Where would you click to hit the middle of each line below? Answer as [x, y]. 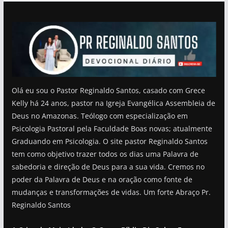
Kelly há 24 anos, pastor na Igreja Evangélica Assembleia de [113, 103]
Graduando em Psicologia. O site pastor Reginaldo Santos [109, 141]
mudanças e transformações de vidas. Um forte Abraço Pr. [111, 192]
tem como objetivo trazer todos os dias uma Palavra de [105, 154]
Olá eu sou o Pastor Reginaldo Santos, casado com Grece [108, 90]
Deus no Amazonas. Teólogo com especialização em [99, 116]
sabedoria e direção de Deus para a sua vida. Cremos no [108, 166]
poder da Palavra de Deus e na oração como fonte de [102, 179]
